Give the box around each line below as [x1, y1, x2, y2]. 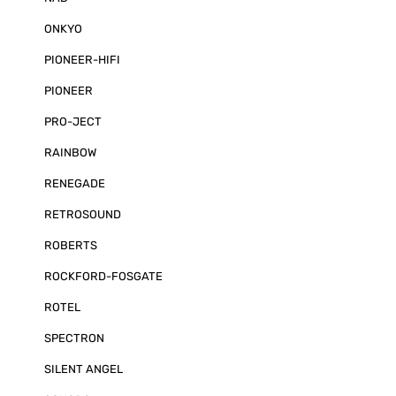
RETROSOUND [44, 208, 121, 221]
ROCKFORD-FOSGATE [44, 270, 163, 283]
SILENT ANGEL [44, 362, 123, 376]
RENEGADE [44, 177, 105, 190]
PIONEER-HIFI [44, 53, 120, 66]
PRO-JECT [44, 115, 102, 128]
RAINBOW [44, 146, 96, 159]
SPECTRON [44, 331, 104, 345]
